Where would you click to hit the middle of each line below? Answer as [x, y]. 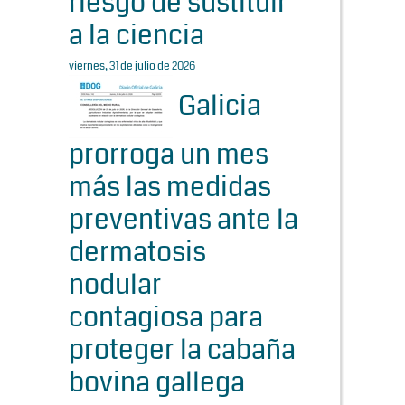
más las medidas [170, 188]
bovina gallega [157, 383]
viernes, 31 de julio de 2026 [132, 67]
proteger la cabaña [182, 350]
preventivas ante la [184, 220]
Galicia [217, 105]
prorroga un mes [169, 155]
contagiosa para [166, 318]
